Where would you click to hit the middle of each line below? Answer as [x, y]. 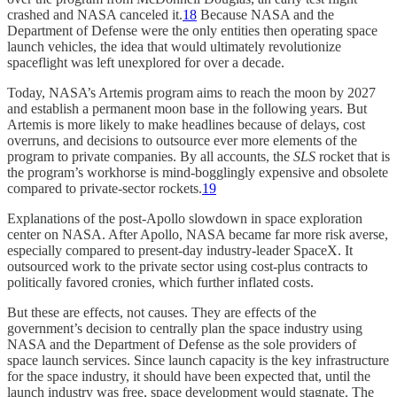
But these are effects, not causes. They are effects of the [162, 312]
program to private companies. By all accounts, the [150, 156]
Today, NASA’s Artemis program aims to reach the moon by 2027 [191, 92]
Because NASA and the [265, 14]
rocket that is [353, 156]
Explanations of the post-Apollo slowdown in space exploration [185, 218]
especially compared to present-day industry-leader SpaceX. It [180, 250]
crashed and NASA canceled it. [95, 14]
